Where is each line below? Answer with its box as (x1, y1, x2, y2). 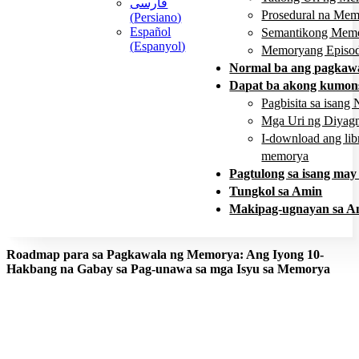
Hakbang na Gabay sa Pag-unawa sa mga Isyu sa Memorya (6, 262, 330, 276)
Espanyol (134, 39, 182, 53)
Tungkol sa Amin (229, 184, 323, 198)
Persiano (134, 10, 178, 24)
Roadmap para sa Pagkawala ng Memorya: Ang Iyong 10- (6, 248, 324, 262)
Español (130, 25, 171, 38)
